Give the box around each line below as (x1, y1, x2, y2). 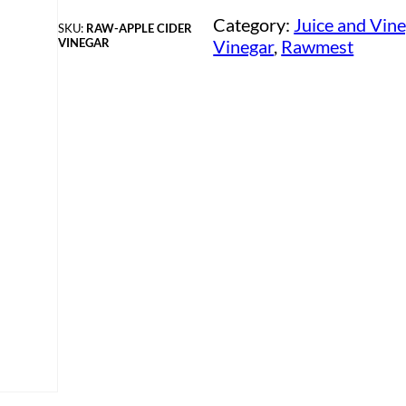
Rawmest (281, 35, 354, 58)
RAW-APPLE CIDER (86, 21, 192, 36)
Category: (213, 14, 295, 36)
